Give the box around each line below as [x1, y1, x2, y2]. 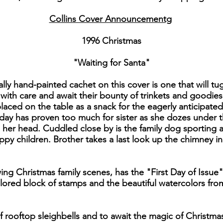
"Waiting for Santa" [73, 57, 150, 69]
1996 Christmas [82, 35, 141, 47]
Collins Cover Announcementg [49, 13, 172, 25]
